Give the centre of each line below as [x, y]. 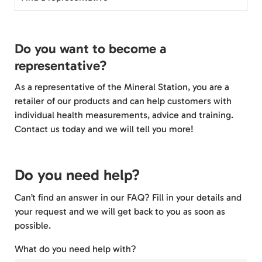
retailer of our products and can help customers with [123, 101]
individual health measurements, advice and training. [124, 115]
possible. [33, 225]
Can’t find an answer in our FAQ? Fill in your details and [128, 197]
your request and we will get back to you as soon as [120, 211]
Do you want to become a [91, 49]
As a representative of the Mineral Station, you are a [122, 87]
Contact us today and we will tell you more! [104, 129]
